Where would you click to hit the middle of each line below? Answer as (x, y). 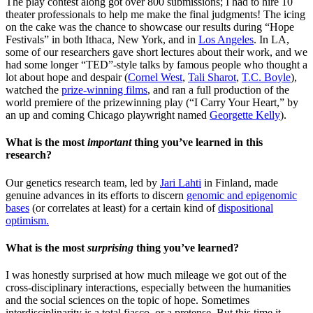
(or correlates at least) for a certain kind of (124, 208)
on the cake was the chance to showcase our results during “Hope (150, 27)
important (109, 143)
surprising (110, 247)
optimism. (27, 220)
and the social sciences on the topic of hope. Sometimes (128, 300)
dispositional (246, 208)
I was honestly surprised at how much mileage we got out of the (146, 275)
